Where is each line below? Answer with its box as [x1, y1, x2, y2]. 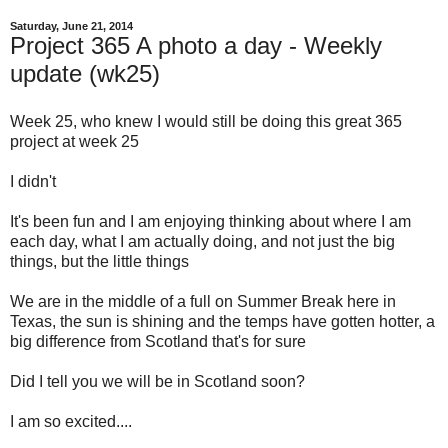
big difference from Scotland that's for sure [10, 333, 306, 351]
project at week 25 [10, 133, 139, 151]
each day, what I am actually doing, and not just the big [10, 233, 395, 251]
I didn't [10, 173, 56, 191]
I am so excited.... [10, 413, 132, 431]
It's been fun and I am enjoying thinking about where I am [10, 213, 411, 231]
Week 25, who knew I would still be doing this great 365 [10, 113, 402, 131]
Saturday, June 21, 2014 [10, 20, 133, 33]
